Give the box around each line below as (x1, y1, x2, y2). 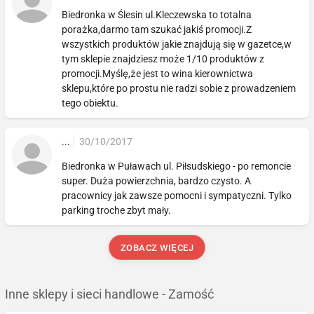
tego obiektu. (62, 97, 119, 109)
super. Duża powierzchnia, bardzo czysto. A (62, 175, 252, 186)
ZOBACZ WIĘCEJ (120, 242, 194, 253)
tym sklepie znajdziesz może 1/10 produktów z (62, 53, 265, 64)
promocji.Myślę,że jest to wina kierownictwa (62, 67, 254, 79)
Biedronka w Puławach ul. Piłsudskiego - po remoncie (62, 160, 292, 172)
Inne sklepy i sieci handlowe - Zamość (5, 287, 214, 301)
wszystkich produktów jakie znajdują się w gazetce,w (62, 38, 292, 50)
